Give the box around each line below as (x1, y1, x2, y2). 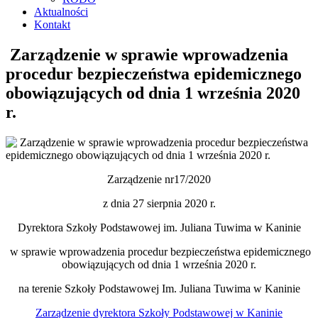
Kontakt (34, 18, 70, 31)
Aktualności (34, 6, 88, 18)
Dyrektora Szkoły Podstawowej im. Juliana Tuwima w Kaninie (17, 221, 301, 234)
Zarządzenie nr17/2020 (107, 172, 211, 185)
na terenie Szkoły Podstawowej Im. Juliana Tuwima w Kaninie (18, 282, 300, 295)
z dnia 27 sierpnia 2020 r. (102, 197, 216, 209)
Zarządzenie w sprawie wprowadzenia (6, 45, 288, 64)
